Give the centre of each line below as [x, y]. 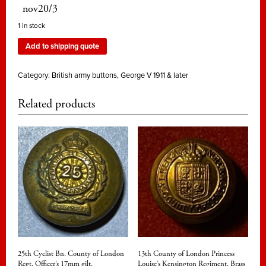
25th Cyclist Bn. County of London [71, 254]
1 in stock [31, 25]
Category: [35, 75]
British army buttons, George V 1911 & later [120, 75]
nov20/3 [40, 9]
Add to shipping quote [62, 47]
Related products [56, 104]
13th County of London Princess [186, 254]
